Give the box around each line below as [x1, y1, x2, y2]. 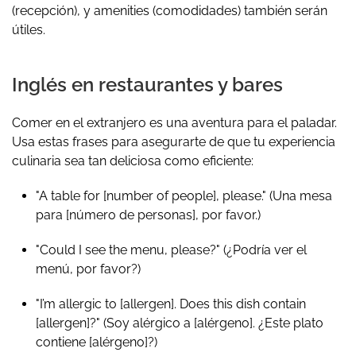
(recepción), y [12, 2, 94, 18]
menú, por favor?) [36, 261, 141, 277]
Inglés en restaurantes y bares [12, 72, 283, 96]
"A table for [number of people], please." [36, 188, 266, 203]
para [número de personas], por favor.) [36, 207, 261, 222]
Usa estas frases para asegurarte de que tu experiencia [12, 133, 335, 149]
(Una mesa [266, 188, 332, 203]
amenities [94, 2, 149, 18]
